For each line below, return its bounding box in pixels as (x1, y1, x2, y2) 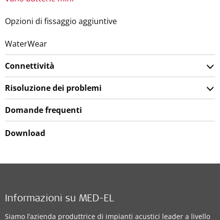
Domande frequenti (5, 105, 82, 115)
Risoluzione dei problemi (5, 82, 102, 93)
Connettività (5, 60, 55, 71)
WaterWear (5, 38, 47, 49)
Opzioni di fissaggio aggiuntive (5, 16, 117, 27)
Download (5, 128, 45, 138)
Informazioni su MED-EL (5, 194, 114, 204)
